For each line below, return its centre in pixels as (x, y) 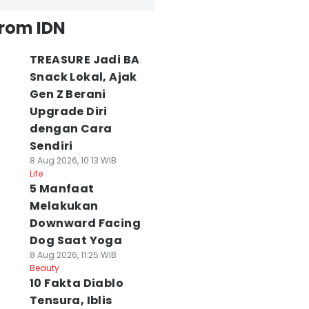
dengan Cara (71, 129)
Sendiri (51, 146)
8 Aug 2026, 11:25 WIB (73, 255)
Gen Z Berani (68, 94)
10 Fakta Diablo (76, 283)
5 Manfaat (62, 189)
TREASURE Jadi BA (84, 60)
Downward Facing (85, 223)
